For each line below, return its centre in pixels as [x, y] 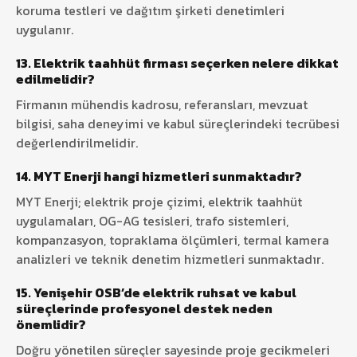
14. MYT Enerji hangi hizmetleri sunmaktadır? [159, 176]
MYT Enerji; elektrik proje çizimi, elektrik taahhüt [159, 201]
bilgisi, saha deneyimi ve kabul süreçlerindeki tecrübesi [178, 123]
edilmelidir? [55, 78]
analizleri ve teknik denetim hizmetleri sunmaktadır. [170, 259]
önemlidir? [51, 324]
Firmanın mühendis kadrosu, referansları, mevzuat [162, 104]
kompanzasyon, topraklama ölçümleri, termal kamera [173, 239]
